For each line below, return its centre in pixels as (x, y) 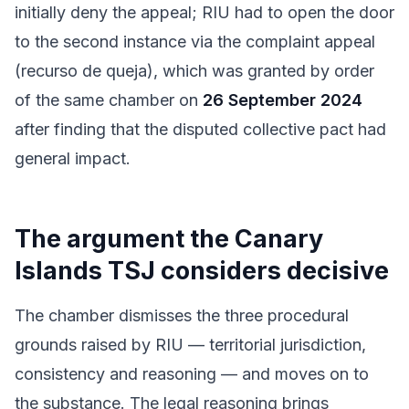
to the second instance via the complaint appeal (195, 42)
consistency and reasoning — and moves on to (192, 374)
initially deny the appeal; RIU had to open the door (204, 12)
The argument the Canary (169, 239)
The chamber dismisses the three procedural (182, 315)
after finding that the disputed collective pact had (200, 129)
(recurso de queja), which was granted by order (194, 71)
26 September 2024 (283, 100)
